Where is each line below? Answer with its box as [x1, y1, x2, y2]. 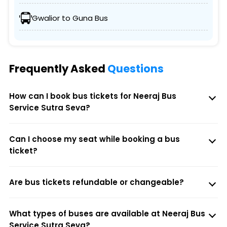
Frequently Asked [9, 61, 107, 77]
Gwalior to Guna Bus [31, 13, 108, 24]
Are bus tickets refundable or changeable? [9, 177, 184, 188]
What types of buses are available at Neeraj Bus [9, 208, 205, 219]
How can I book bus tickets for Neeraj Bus [9, 91, 176, 102]
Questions [107, 61, 164, 77]
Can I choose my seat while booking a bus [9, 134, 180, 145]
